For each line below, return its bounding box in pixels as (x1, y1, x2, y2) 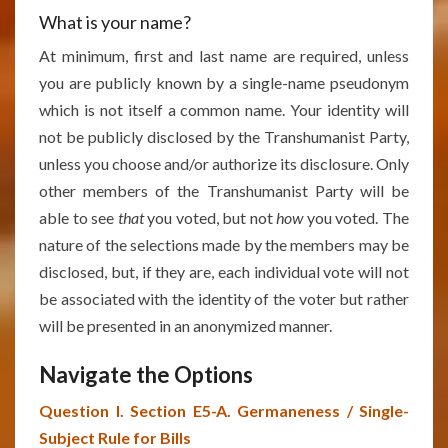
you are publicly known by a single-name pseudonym (39, 73, 409, 92)
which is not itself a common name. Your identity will (39, 100, 409, 119)
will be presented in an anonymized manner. (39, 316, 332, 335)
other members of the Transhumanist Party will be (39, 181, 409, 200)
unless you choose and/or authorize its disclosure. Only (39, 154, 409, 173)
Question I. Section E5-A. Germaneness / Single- (39, 401, 409, 420)
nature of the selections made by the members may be (39, 235, 409, 254)
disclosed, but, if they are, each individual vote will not (39, 262, 409, 281)
